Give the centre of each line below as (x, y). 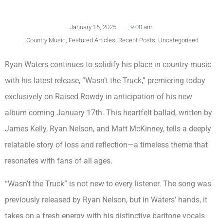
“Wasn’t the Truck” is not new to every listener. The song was (108, 184)
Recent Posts (137, 40)
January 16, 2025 (93, 27)
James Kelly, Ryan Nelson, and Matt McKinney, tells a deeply (108, 128)
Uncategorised (178, 40)
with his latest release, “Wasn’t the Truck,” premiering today (105, 80)
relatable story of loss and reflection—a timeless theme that (106, 145)
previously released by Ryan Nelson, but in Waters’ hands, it (106, 200)
